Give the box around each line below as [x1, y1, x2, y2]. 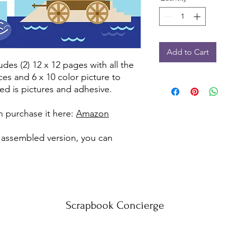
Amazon [76, 108, 109, 120]
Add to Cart [167, 47, 209, 57]
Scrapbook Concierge [66, 199, 164, 212]
